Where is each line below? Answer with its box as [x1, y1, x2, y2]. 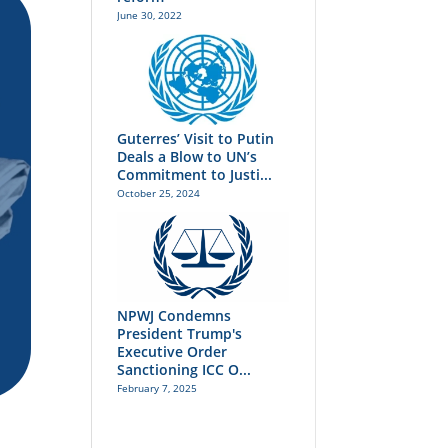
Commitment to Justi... [116, 164, 272, 184]
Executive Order [116, 342, 227, 362]
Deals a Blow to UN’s [116, 146, 257, 166]
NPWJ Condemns [116, 306, 231, 326]
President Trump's [116, 324, 242, 344]
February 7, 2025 [116, 381, 197, 396]
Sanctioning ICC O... [116, 360, 251, 380]
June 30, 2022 [116, 7, 182, 22]
